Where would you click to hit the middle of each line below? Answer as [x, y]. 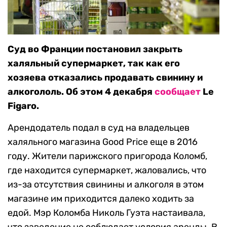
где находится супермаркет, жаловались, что [107, 171]
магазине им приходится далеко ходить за [101, 199]
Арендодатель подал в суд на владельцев [99, 128]
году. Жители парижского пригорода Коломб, [107, 156]
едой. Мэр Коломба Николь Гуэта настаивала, [106, 213]
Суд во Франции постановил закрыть [95, 49]
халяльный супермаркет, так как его [94, 64]
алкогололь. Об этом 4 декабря [81, 92]
